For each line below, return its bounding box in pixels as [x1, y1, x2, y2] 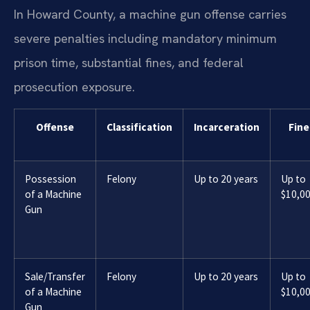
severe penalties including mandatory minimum [14, 30, 277, 46]
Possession [25, 172, 76, 185]
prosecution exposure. [14, 78, 135, 95]
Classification [107, 120, 172, 134]
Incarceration [194, 120, 259, 134]
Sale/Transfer [25, 269, 85, 283]
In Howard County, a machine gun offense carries [14, 6, 286, 22]
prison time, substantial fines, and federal [14, 54, 244, 71]
